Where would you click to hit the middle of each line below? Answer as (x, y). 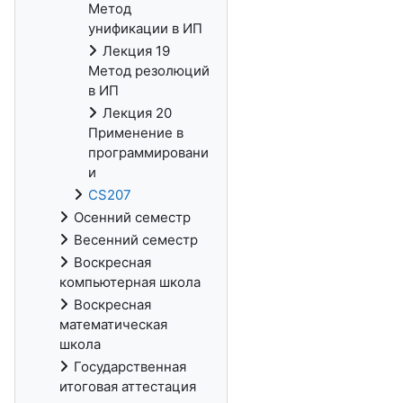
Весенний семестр (136, 240)
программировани (148, 152)
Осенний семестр (132, 217)
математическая (113, 324)
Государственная (130, 367)
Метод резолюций (149, 71)
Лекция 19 (136, 51)
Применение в (136, 133)
